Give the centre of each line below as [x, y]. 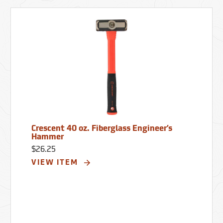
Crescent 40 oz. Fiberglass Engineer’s [102, 129]
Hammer [47, 137]
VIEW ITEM [56, 163]
